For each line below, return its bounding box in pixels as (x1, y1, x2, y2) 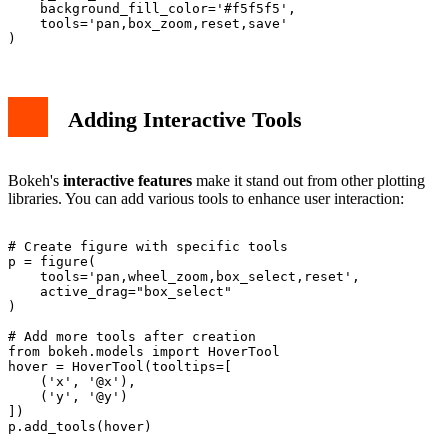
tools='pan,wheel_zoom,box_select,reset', (8, 268, 360, 284)
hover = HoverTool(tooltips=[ (8, 358, 232, 374)
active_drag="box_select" (8, 283, 232, 299)
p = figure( (8, 253, 96, 269)
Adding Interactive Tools (68, 106, 302, 132)
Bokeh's (8, 171, 63, 189)
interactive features (63, 171, 192, 189)
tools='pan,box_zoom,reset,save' (8, 15, 288, 31)
